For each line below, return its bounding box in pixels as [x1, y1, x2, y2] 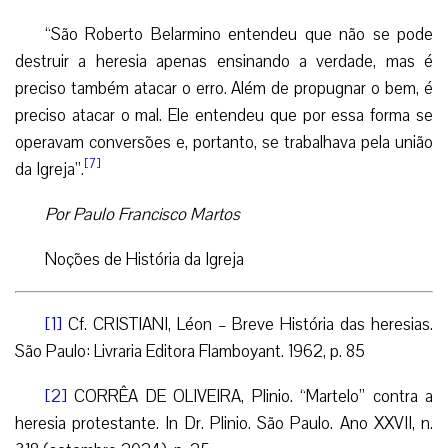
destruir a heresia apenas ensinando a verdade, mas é [15, 49, 433, 73]
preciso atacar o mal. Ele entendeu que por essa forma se [15, 103, 433, 127]
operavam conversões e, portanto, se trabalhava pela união [15, 130, 433, 154]
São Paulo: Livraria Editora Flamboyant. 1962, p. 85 [15, 339, 365, 363]
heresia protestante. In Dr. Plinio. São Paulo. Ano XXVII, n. [15, 411, 433, 435]
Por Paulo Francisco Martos [45, 202, 240, 226]
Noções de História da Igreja [45, 247, 244, 271]
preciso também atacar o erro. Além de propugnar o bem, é [15, 76, 433, 100]
